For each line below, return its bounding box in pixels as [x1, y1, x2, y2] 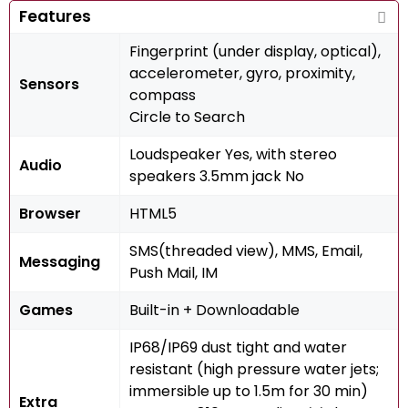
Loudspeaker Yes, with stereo [129, 144, 337, 165]
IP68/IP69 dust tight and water [129, 337, 347, 358]
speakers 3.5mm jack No [129, 166, 304, 187]
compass [129, 85, 196, 106]
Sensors [19, 74, 79, 95]
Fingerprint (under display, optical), [129, 41, 381, 62]
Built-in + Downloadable [129, 300, 300, 321]
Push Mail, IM [129, 262, 218, 283]
